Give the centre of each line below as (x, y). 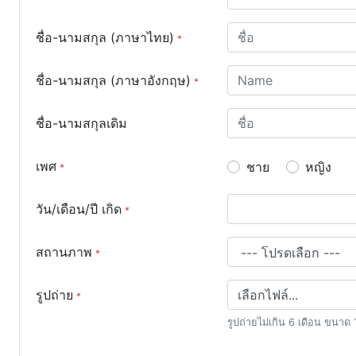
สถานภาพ (64, 252)
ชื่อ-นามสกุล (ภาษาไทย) (105, 37)
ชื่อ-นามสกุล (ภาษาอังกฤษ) (113, 80)
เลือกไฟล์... (268, 295)
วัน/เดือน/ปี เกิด (79, 209)
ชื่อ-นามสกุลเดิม (81, 123)
